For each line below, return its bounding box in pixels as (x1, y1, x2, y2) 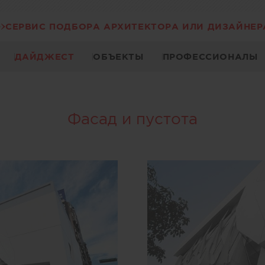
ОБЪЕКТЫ (93, 51, 144, 62)
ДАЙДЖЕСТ (14, 51, 75, 62)
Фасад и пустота (67, 110, 198, 127)
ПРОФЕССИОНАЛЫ (162, 51, 258, 62)
